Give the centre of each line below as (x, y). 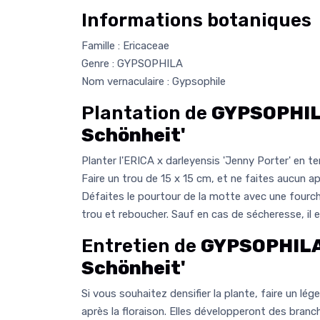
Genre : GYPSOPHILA (132, 63)
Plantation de (146, 113)
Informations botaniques (196, 20)
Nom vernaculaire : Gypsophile (154, 81)
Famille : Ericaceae (125, 45)
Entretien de (141, 246)
